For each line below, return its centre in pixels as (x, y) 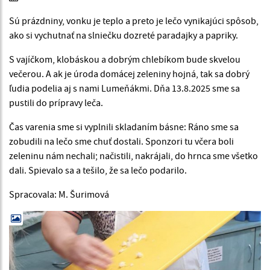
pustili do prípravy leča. (56, 102)
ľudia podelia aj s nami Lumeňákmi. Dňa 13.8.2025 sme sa (124, 88)
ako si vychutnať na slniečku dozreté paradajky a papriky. (124, 35)
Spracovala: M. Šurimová (59, 194)
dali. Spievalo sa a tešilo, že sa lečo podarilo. (98, 170)
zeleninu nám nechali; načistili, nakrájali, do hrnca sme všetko (133, 155)
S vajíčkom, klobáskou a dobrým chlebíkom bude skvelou (125, 59)
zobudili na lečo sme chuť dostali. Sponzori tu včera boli (121, 141)
